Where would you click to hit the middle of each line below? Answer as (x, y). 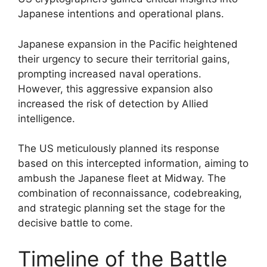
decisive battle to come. (75, 223)
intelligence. (46, 118)
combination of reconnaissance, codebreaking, (130, 193)
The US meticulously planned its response (119, 148)
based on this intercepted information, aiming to (133, 163)
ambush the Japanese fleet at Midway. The (122, 178)
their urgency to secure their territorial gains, (124, 59)
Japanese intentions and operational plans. (121, 14)
